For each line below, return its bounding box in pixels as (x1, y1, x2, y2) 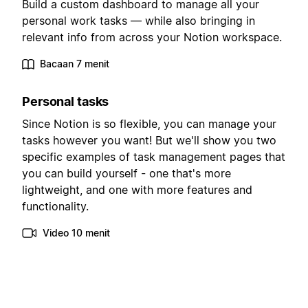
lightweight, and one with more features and (22, 182, 252, 197)
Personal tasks (22, 93, 109, 109)
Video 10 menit (43, 226, 110, 239)
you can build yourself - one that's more (22, 166, 231, 180)
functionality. (22, 199, 89, 213)
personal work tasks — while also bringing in (22, 13, 255, 27)
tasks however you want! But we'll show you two (22, 133, 276, 147)
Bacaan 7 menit (40, 57, 109, 69)
